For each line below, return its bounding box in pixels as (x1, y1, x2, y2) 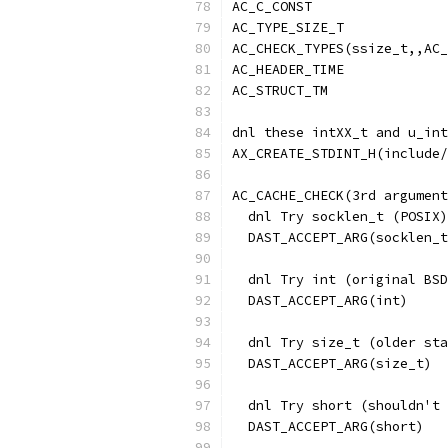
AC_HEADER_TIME (232, 61, 344, 78)
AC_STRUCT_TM (232, 82, 328, 99)
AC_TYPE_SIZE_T (232, 19, 344, 36)
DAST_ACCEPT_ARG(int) (232, 292, 408, 309)
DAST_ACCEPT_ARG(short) (232, 418, 424, 435)
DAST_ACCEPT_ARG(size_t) (232, 355, 432, 372)
